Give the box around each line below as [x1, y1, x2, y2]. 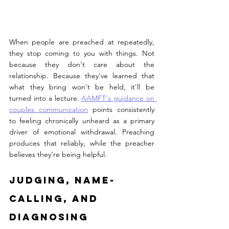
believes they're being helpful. [9, 149, 107, 159]
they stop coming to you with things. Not [9, 48, 154, 58]
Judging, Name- [9, 174, 116, 186]
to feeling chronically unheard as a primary [9, 116, 154, 125]
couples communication [9, 104, 88, 114]
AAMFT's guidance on [81, 93, 155, 103]
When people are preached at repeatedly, [9, 37, 154, 47]
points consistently [88, 104, 154, 114]
